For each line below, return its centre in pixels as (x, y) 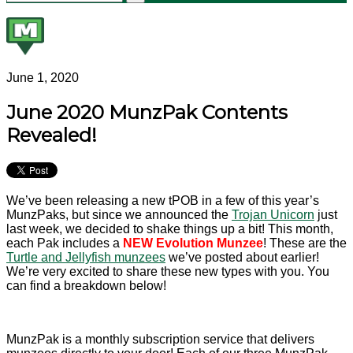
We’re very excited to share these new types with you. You (168, 271)
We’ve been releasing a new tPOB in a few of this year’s (163, 200)
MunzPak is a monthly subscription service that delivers (160, 339)
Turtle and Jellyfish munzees (86, 257)
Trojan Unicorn (273, 214)
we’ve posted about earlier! (242, 257)
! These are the (305, 243)
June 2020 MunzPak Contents (147, 113)
